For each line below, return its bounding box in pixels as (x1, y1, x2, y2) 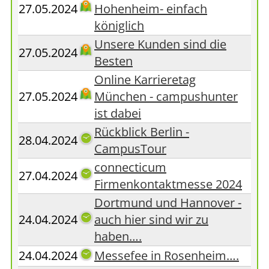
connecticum (94, 159, 166, 175)
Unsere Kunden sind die (94, 36, 226, 52)
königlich (94, 17, 144, 34)
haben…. (94, 228, 142, 244)
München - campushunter (94, 88, 238, 104)
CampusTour (94, 141, 166, 157)
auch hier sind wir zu (94, 211, 208, 228)
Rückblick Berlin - (94, 124, 189, 140)
